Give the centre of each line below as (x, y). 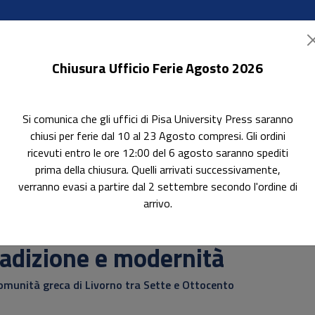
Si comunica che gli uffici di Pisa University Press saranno (157, 119)
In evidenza (107, 135)
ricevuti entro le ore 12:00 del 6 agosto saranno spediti (157, 153)
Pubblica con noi (182, 135)
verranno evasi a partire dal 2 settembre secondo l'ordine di (157, 186)
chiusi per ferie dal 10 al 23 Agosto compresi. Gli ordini (157, 136)
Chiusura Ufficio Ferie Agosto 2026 (157, 68)
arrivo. (157, 203)
